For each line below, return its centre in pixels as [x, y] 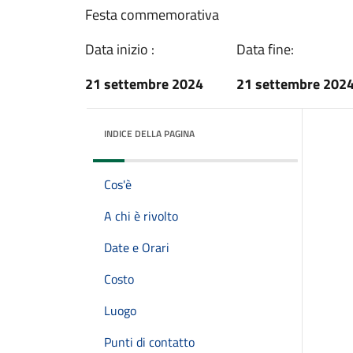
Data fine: [265, 49]
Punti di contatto [149, 342]
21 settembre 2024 [144, 84]
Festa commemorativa [152, 15]
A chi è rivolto [141, 216]
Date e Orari [137, 247]
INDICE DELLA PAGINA [149, 134]
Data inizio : [120, 49]
